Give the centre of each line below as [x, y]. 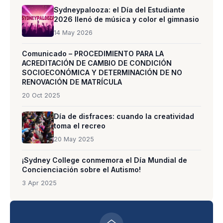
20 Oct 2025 [41, 96]
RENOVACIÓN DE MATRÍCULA [72, 82]
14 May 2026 [73, 33]
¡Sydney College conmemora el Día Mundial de [105, 160]
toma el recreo [80, 126]
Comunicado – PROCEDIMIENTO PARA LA [93, 54]
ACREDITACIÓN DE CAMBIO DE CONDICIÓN [97, 63]
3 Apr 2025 [39, 183]
